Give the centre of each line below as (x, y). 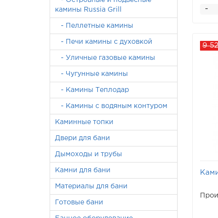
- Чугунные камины (91, 74)
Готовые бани (79, 202)
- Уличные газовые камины (105, 58)
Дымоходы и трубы (89, 154)
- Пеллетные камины (94, 26)
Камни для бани (83, 170)
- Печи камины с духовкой (104, 42)
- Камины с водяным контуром (111, 106)
